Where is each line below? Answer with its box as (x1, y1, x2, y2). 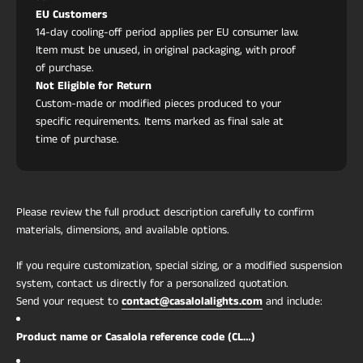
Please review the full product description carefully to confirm (16, 203, 314, 220)
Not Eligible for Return (36, 77, 152, 94)
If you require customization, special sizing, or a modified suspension (16, 257, 342, 274)
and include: (263, 293, 322, 310)
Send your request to (16, 293, 122, 310)
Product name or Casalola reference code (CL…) (16, 328, 255, 345)
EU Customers (36, 6, 108, 23)
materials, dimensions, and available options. (16, 221, 229, 238)
